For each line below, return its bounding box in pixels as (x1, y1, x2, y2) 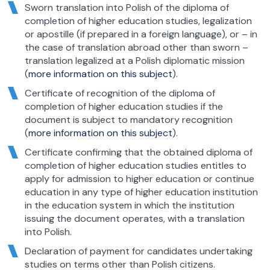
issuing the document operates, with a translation (24, 212, 245, 225)
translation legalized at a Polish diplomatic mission (24, 54, 245, 67)
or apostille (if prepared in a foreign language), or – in (24, 27, 257, 40)
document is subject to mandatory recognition (24, 113, 233, 126)
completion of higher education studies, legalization (24, 14, 252, 27)
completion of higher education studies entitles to (24, 159, 246, 172)
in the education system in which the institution (24, 198, 234, 212)
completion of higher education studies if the (24, 99, 223, 113)
